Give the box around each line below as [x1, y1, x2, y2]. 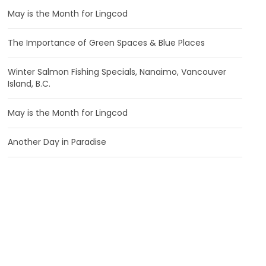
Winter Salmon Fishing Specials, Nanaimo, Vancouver [8, 66, 227, 78]
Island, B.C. [8, 78, 51, 90]
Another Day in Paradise [8, 136, 107, 148]
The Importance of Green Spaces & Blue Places [8, 37, 205, 49]
